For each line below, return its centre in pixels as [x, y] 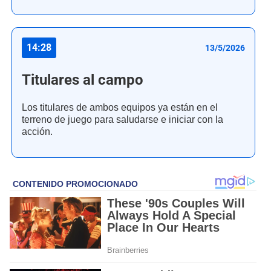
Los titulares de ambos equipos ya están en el [120, 108]
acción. [37, 132]
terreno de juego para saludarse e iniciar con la [122, 120]
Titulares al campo [83, 80]
